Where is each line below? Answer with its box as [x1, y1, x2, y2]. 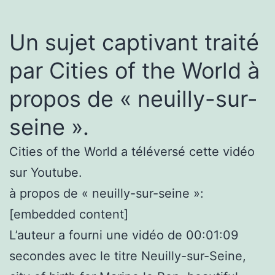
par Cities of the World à [9, 56, 260, 84]
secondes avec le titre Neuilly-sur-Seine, [9, 248, 246, 263]
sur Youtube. [9, 165, 82, 180]
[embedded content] [9, 206, 128, 222]
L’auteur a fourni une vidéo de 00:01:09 [9, 227, 238, 242]
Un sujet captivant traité [9, 28, 259, 56]
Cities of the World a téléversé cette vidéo [9, 144, 255, 159]
